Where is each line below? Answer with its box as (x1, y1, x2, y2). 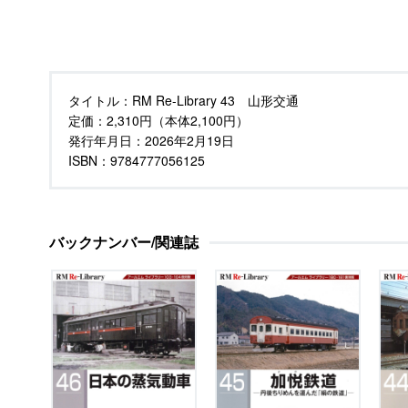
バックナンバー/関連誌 (49, 231, 199, 252)
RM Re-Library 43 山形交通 (132, 91, 299, 109)
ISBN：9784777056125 (68, 151, 205, 169)
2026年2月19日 (145, 131, 234, 149)
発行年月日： (68, 131, 145, 149)
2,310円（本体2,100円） (107, 111, 249, 129)
